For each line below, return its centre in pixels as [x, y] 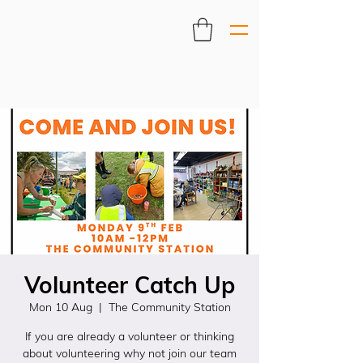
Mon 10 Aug [60, 307]
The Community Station [169, 307]
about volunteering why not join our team [130, 353]
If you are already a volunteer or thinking [130, 336]
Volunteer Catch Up [130, 285]
